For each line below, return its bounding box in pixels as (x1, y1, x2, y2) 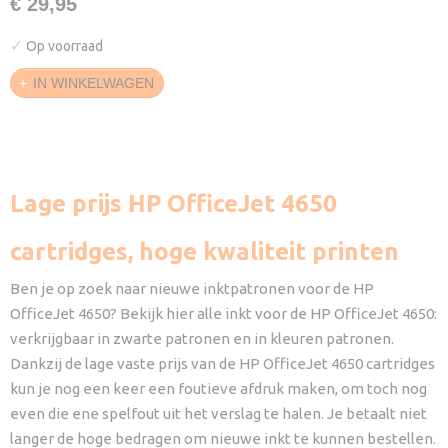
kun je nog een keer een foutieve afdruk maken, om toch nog (10, 380, 427, 397)
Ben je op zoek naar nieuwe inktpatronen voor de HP (10, 280, 374, 297)
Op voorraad (23, 38, 103, 54)
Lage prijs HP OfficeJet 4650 (10, 190, 337, 217)
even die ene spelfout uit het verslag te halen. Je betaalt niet (10, 405, 427, 422)
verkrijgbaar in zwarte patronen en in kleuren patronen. (10, 330, 394, 347)
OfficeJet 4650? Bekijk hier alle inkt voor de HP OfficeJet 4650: (10, 305, 437, 322)
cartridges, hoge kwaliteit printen (10, 238, 399, 265)
